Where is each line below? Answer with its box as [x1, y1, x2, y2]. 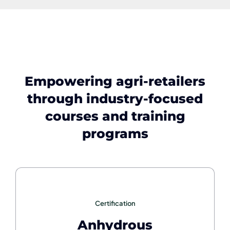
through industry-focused [27, 90, 203, 106]
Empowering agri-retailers [25, 73, 205, 89]
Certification [94, 199, 136, 207]
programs [82, 125, 148, 141]
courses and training [45, 108, 185, 124]
